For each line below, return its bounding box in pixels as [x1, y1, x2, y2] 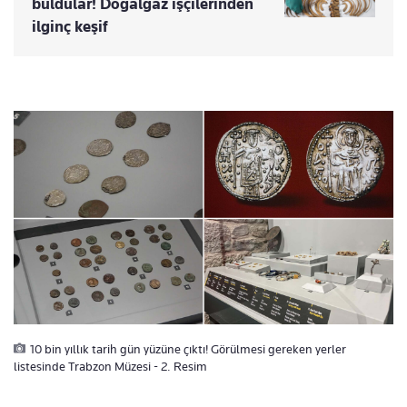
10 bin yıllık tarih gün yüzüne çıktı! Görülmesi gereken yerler [30, 342, 346, 357]
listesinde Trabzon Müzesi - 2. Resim [14, 359, 207, 374]
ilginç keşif [32, 17, 108, 36]
